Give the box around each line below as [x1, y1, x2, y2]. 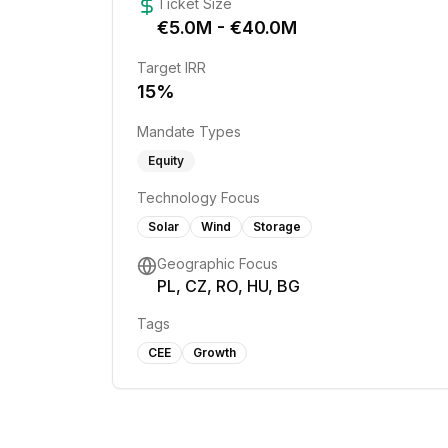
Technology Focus [137, 189, 260, 206]
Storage [253, 219, 301, 234]
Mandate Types [137, 123, 241, 140]
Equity [148, 153, 184, 168]
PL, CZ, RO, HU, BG [157, 276, 300, 296]
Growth [193, 345, 236, 360]
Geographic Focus [157, 255, 278, 272]
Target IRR [137, 59, 206, 76]
